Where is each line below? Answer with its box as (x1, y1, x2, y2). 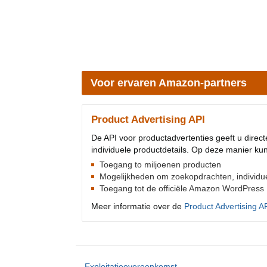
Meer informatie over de (91, 201, 184, 211)
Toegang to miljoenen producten (97, 159, 221, 169)
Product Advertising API (91, 113, 205, 125)
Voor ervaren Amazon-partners (91, 76, 247, 89)
